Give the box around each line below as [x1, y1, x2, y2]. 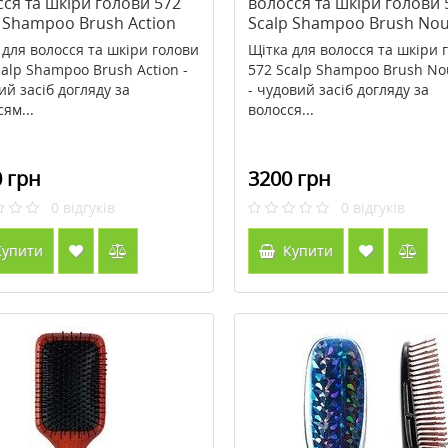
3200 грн [247, 165, 331, 192]
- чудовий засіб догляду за [247, 80, 429, 99]
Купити [278, 241, 333, 260]
